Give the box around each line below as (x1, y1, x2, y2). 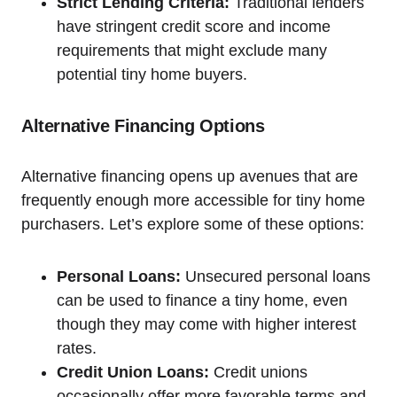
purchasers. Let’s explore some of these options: (21, 214, 364, 233)
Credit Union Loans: (57, 362, 209, 381)
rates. (57, 339, 97, 357)
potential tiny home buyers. (57, 65, 247, 83)
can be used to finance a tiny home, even (57, 291, 347, 309)
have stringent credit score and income (57, 17, 331, 35)
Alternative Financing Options (21, 115, 265, 136)
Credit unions (209, 362, 307, 381)
